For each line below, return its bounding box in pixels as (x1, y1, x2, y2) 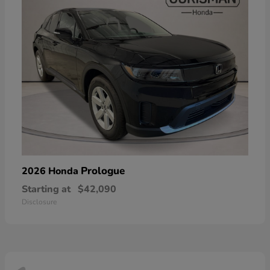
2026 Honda (22, 164, 81, 178)
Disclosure (22, 196, 57, 207)
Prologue (81, 163, 125, 178)
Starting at (22, 182, 71, 196)
